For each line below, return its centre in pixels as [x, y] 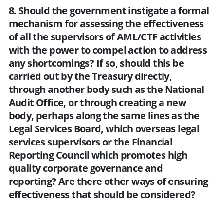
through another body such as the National [106, 89]
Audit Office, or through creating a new [97, 102]
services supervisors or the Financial [91, 142]
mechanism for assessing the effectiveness [106, 23]
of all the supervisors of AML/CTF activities [105, 36]
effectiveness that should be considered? [102, 194]
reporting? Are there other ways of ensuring [108, 181]
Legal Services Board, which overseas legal [104, 128]
